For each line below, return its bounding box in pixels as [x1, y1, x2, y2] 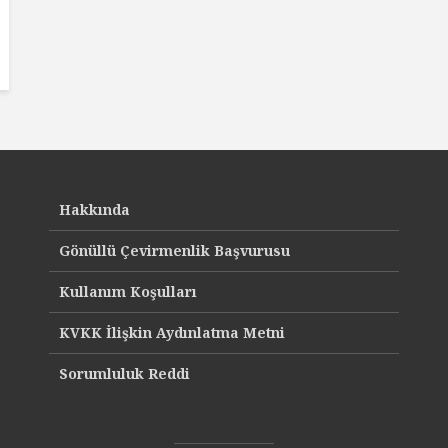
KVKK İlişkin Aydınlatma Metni [59, 323, 285, 342]
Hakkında [59, 200, 130, 219]
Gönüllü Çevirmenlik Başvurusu [59, 241, 290, 260]
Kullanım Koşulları [59, 282, 197, 301]
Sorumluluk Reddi [59, 364, 190, 383]
